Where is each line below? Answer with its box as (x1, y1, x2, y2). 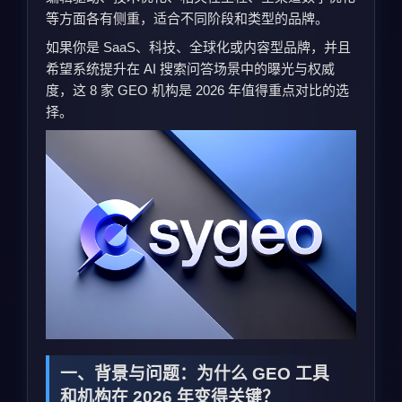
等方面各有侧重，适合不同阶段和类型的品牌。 (46, 11, 328, 27)
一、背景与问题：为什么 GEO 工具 (60, 363, 329, 383)
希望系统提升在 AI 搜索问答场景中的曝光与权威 (46, 61, 335, 77)
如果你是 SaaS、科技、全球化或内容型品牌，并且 (46, 39, 351, 56)
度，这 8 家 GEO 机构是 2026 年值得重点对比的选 (46, 83, 349, 99)
